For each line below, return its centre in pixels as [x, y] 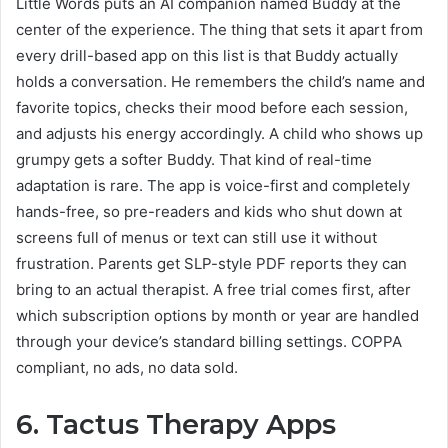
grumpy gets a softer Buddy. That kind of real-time [194, 160]
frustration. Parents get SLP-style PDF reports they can [211, 264]
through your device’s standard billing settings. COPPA [209, 342]
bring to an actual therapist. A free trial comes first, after [213, 290]
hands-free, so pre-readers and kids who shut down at [209, 212]
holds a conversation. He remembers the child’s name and [220, 82]
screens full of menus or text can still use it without [196, 238]
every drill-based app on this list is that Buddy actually [207, 56]
